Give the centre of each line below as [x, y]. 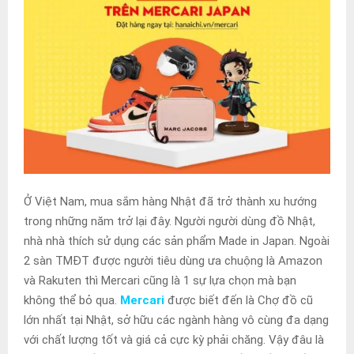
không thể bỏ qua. [72, 300]
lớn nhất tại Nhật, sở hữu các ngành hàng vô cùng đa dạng [176, 320]
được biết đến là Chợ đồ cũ [239, 300]
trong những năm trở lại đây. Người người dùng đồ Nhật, [169, 221]
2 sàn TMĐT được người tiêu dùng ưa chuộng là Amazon [173, 260]
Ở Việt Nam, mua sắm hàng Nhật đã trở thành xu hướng [170, 201]
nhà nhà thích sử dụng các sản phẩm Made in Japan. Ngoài [177, 241]
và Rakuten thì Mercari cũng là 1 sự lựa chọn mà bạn [160, 280]
